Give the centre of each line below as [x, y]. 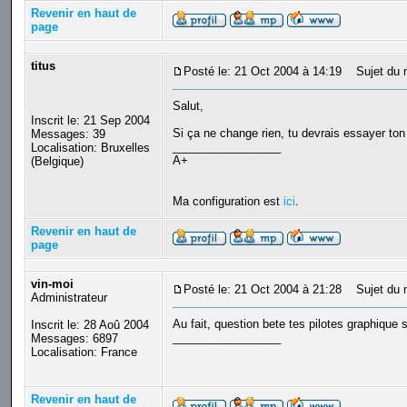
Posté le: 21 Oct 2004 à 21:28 [262, 290]
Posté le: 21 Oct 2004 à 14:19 [262, 72]
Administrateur [69, 298]
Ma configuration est [228, 202]
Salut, [188, 106]
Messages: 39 [68, 134]
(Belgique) [57, 162]
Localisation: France [84, 352]
